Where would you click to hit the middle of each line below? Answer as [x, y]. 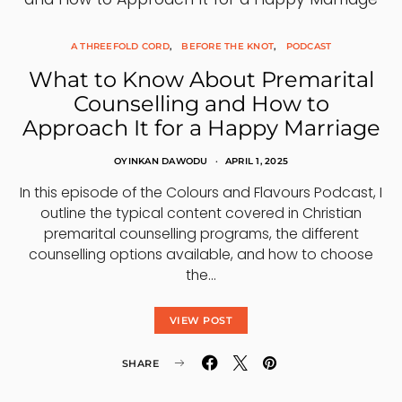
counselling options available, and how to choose [201, 254]
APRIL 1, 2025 [256, 161]
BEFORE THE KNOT [227, 46]
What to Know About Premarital [201, 79]
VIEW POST [201, 320]
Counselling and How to [201, 104]
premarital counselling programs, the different [201, 234]
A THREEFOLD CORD [120, 46]
